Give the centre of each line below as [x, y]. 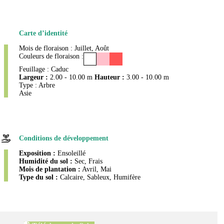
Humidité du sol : [46, 161]
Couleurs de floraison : [51, 56]
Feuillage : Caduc [44, 69]
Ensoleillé [70, 153]
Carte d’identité [43, 33]
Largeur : [33, 77]
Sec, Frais [87, 161]
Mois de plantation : [50, 169]
